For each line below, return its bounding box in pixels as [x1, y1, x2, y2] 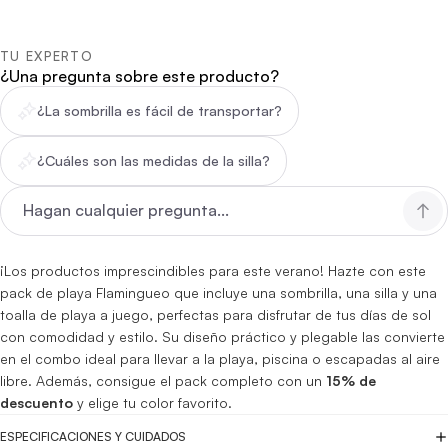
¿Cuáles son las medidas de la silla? [37, 151, 270, 169]
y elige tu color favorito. [73, 393, 232, 411]
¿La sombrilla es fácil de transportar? [37, 101, 282, 119]
